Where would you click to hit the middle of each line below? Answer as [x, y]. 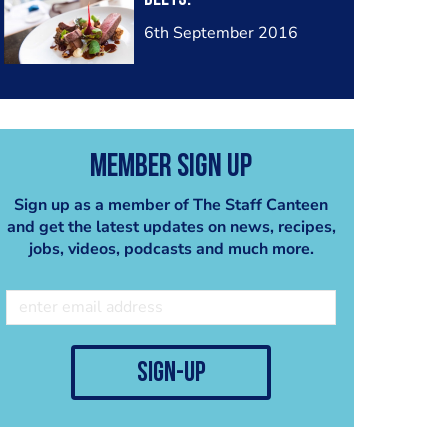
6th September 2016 [220, 33]
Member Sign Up [171, 167]
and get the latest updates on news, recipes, [171, 226]
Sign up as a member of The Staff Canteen [171, 204]
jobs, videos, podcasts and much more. [171, 248]
